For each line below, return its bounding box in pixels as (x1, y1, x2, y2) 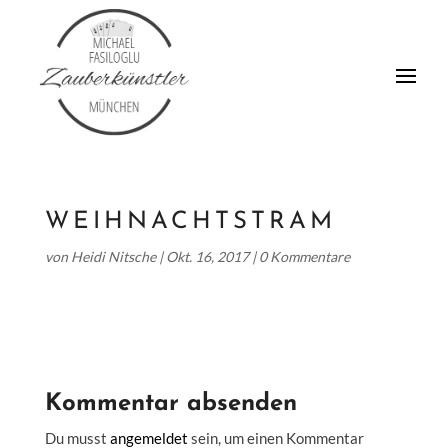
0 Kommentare (258, 247, 350, 265)
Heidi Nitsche (70, 247, 156, 265)
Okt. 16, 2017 (165, 247, 249, 265)
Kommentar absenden (44, 391, 297, 416)
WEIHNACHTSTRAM (44, 209, 336, 234)
